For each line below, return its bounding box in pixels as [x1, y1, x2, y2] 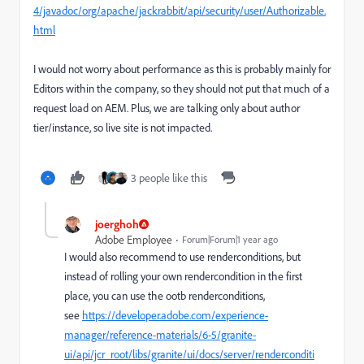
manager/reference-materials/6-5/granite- [64, 327, 256, 342]
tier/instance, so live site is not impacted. [33, 120, 212, 135]
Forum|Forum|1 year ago [182, 233, 278, 246]
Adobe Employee [95, 232, 172, 247]
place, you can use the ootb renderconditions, [64, 288, 265, 303]
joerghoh [95, 217, 139, 232]
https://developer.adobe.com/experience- [82, 308, 268, 323]
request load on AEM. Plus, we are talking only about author [33, 101, 300, 115]
